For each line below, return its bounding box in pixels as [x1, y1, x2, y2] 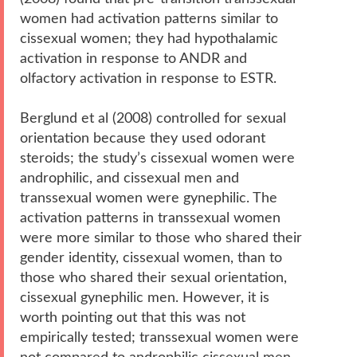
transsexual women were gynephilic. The [20, 190, 277, 205]
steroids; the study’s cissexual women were [20, 151, 295, 165]
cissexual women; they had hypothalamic [20, 31, 278, 45]
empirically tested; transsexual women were [20, 330, 299, 344]
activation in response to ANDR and [20, 51, 247, 65]
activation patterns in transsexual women [20, 210, 280, 225]
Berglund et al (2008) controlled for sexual [20, 111, 286, 125]
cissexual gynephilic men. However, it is [20, 290, 269, 304]
